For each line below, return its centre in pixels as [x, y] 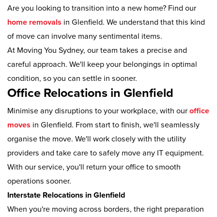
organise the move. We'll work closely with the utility [97, 139]
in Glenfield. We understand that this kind [133, 23]
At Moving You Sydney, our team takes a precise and [97, 51]
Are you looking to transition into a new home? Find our [102, 8]
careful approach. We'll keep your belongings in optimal [102, 65]
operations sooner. [39, 181]
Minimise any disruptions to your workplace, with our [97, 111]
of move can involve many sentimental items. [85, 37]
